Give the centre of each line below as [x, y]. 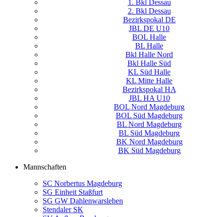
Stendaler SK [63, 209]
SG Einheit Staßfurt [73, 192]
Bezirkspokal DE [149, 20]
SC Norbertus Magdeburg [82, 183]
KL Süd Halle [149, 72]
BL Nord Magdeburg [149, 124]
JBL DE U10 [149, 28]
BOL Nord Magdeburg [149, 107]
